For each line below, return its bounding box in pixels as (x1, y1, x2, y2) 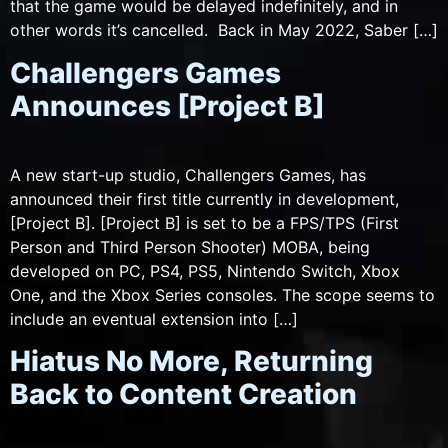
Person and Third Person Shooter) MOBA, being (10, 236, 370, 257)
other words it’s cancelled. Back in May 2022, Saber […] (10, 20, 438, 41)
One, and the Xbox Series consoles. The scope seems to (10, 284, 435, 305)
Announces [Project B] (10, 88, 325, 123)
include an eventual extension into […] (10, 308, 298, 329)
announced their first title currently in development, (10, 188, 399, 209)
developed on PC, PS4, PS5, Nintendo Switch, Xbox (10, 260, 400, 281)
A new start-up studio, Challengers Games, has (10, 164, 366, 185)
